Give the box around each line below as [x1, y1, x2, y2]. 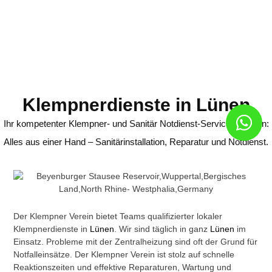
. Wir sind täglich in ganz [114, 224, 211, 234]
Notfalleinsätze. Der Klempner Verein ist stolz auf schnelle [13, 250, 235, 260]
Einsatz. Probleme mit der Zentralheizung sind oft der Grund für [13, 237, 258, 247]
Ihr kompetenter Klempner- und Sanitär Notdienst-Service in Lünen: [3, 118, 269, 129]
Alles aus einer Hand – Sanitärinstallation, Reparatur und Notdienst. [4, 137, 268, 148]
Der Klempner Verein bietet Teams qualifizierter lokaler [13, 211, 223, 222]
